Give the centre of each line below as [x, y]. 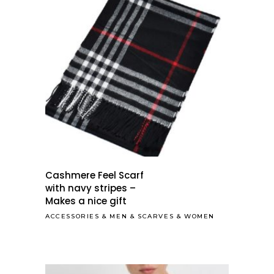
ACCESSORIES [72, 216]
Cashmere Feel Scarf [94, 175]
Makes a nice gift [86, 201]
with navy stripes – [91, 188]
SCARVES [156, 216]
